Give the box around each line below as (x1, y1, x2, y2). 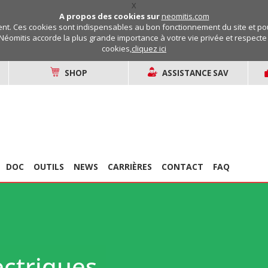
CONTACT (162, 161, 203, 173)
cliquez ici (132, 43, 166, 54)
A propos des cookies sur (59, 11, 162, 22)
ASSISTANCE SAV (162, 68, 229, 78)
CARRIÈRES (108, 161, 152, 173)
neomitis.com (161, 11, 209, 22)
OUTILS (33, 161, 64, 173)
